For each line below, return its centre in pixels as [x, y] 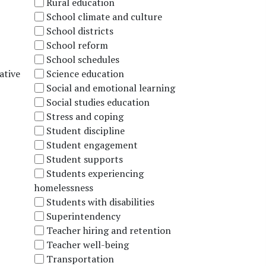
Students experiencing [95, 173]
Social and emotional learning [110, 88]
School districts [80, 31]
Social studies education [98, 102]
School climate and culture [104, 16]
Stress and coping [85, 116]
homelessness [64, 187]
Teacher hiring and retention [108, 230]
